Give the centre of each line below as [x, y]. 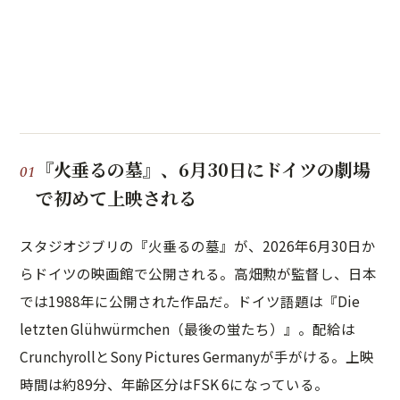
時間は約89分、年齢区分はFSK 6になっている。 [174, 384]
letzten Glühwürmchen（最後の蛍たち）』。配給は [187, 329]
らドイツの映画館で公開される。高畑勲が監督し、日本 [198, 273]
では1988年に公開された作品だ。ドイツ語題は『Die [190, 301]
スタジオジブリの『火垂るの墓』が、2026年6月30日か [198, 246]
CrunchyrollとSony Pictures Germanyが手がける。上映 [197, 356]
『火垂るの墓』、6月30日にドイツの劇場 [203, 169]
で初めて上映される [116, 198]
